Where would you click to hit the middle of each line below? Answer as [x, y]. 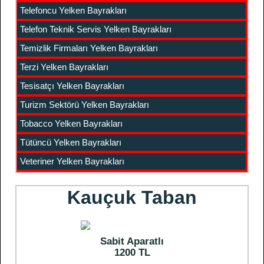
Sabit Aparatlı [132, 241]
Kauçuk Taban [132, 197]
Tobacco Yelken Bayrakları [71, 123]
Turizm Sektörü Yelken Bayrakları [85, 105]
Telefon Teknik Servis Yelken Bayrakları [96, 29]
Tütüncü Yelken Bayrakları [71, 142]
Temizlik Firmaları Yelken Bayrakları [89, 48]
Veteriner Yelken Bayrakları [72, 161]
